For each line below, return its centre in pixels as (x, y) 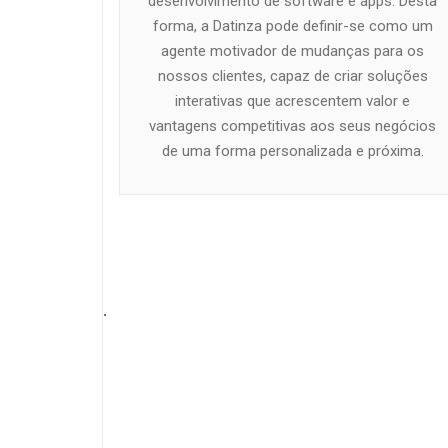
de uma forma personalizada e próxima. (292, 150)
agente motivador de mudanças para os (293, 50)
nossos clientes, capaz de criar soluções (292, 75)
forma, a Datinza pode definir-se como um (292, 25)
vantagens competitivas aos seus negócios (293, 125)
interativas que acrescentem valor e (293, 100)
